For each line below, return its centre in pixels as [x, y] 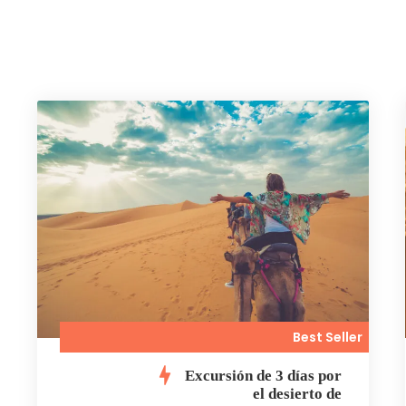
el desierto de [298, 393]
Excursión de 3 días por [264, 375]
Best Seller [328, 337]
